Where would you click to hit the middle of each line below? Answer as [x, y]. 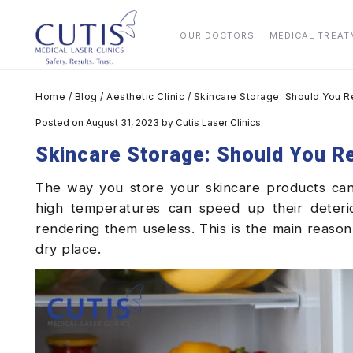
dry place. [68, 249]
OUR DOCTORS [217, 35]
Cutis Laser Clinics [218, 123]
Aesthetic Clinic [145, 97]
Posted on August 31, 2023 [98, 123]
